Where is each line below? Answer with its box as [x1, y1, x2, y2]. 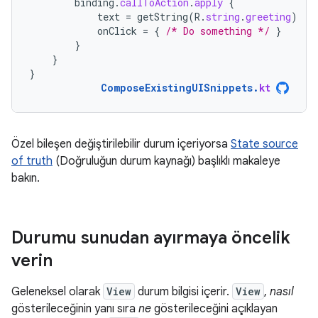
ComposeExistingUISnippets [101, 81, 253, 94]
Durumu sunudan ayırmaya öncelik [11, 227, 290, 248]
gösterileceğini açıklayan [151, 302, 278, 316]
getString [137, 10, 188, 23]
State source [231, 137, 298, 151]
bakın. [11, 171, 40, 185]
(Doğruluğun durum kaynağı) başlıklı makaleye [53, 154, 280, 168]
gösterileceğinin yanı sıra [11, 302, 138, 316]
